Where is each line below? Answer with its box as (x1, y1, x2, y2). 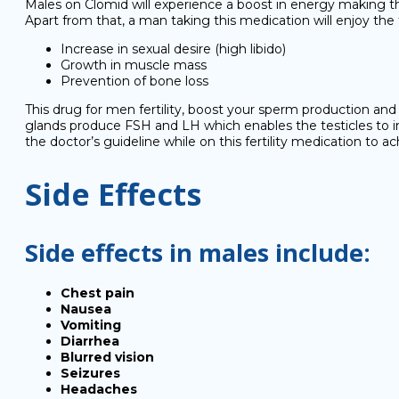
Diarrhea (61, 333, 119, 349)
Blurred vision (61, 349, 154, 365)
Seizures (61, 365, 120, 381)
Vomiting (61, 317, 121, 333)
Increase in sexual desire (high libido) (61, 41, 286, 57)
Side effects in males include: (25, 236, 370, 269)
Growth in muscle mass (61, 57, 207, 73)
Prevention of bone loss (61, 73, 208, 89)
